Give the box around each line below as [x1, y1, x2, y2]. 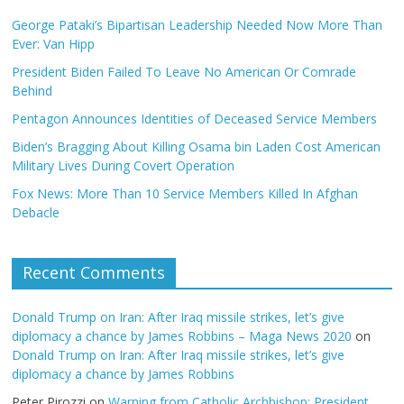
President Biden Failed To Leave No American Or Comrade [12, 62, 357, 80]
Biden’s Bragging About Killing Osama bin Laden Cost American [12, 137, 381, 155]
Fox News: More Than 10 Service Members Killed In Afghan [12, 184, 359, 202]
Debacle [12, 203, 60, 221]
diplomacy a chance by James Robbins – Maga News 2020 [12, 326, 353, 344]
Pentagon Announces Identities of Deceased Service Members [12, 109, 378, 127]
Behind [12, 81, 53, 99]
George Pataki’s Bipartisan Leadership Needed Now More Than [12, 15, 383, 33]
